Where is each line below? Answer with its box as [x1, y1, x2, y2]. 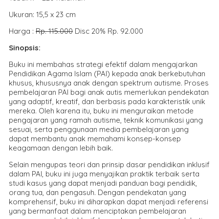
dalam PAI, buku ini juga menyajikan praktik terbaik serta [9, 169, 199, 178]
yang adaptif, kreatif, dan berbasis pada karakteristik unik [9, 96, 205, 106]
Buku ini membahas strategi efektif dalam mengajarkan [9, 59, 197, 69]
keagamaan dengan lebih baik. [9, 143, 113, 153]
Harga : [9, 26, 36, 36]
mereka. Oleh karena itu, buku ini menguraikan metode [9, 106, 194, 115]
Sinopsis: [9, 43, 41, 52]
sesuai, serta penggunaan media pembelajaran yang [9, 124, 189, 134]
